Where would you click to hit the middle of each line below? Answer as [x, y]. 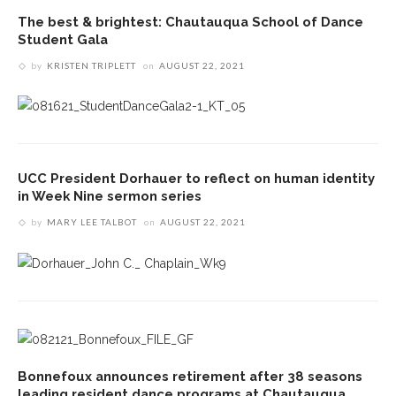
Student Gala [63, 40]
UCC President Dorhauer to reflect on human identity [196, 179]
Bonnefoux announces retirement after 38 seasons [190, 377]
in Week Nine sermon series [110, 196]
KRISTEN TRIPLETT [91, 66]
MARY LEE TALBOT [92, 222]
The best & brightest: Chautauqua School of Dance [190, 22]
